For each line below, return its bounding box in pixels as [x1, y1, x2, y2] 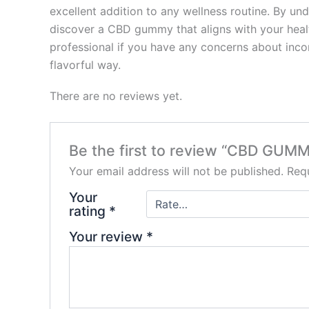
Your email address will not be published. [68, 164, 283, 178]
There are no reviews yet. [50, 88, 182, 103]
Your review [68, 228, 146, 245]
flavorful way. [50, 57, 121, 72]
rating [68, 203, 109, 219]
